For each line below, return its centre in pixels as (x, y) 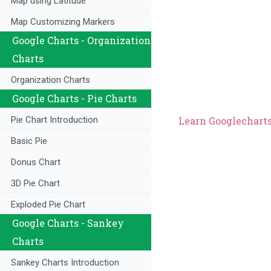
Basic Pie (29, 141)
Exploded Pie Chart (48, 205)
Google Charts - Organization (81, 41)
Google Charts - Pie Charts (74, 99)
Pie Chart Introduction (54, 120)
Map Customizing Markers (63, 22)
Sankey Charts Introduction (65, 263)
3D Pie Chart (35, 184)
